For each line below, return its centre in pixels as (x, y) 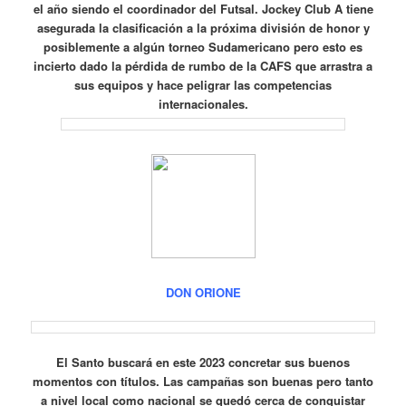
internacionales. (203, 103)
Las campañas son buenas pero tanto (268, 381)
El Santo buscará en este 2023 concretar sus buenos (203, 362)
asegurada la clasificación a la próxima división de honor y (203, 27)
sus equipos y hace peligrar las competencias (203, 84)
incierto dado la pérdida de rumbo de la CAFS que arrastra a (203, 65)
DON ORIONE (203, 292)
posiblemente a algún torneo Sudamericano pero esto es (203, 46)
